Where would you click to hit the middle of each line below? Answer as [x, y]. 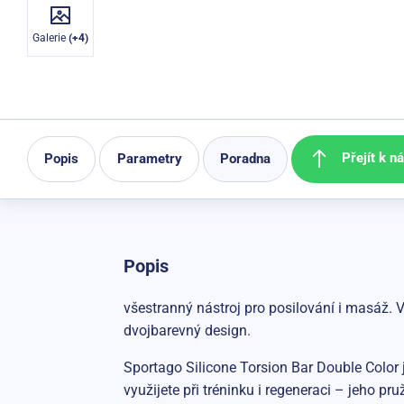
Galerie [50, 38]
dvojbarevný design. [187, 330]
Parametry [149, 158]
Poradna [246, 158]
